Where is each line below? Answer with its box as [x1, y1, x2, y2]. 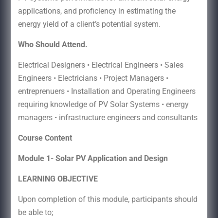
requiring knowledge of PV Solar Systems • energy [18, 99, 189, 109]
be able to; [18, 207, 53, 217]
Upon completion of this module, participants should [18, 194, 198, 204]
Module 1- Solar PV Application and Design [18, 153, 168, 163]
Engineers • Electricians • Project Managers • [18, 73, 168, 83]
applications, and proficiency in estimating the [18, 6, 176, 16]
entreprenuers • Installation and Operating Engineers [18, 86, 196, 96]
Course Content [18, 133, 90, 143]
